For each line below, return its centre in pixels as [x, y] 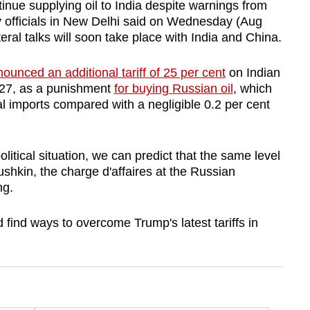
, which [252, 89]
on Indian [253, 73]
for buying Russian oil [173, 89]
